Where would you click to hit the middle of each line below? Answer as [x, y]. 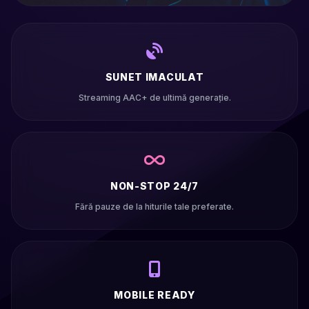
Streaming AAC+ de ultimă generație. [154, 98]
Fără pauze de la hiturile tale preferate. [154, 207]
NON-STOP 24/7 [154, 186]
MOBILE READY [154, 295]
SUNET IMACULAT [154, 77]
